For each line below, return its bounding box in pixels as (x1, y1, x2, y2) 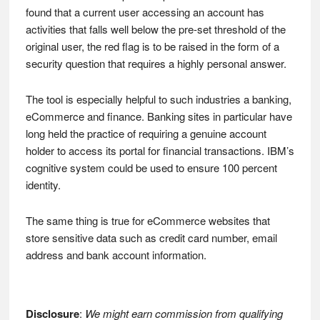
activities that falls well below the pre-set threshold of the (25, 21, 286, 36)
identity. (25, 177, 61, 192)
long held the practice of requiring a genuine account (25, 126, 266, 141)
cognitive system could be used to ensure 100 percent (25, 160, 277, 175)
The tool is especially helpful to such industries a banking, (25, 91, 291, 106)
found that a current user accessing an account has (25, 4, 264, 19)
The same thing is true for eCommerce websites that (25, 213, 270, 228)
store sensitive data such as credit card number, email (25, 230, 277, 245)
